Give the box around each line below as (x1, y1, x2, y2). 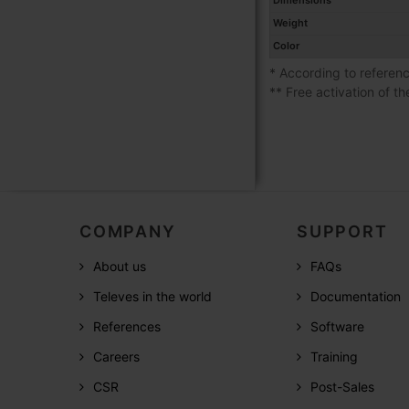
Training (310, 348, 358, 364)
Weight (273, 16, 308, 30)
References (93, 318, 161, 334)
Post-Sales (310, 378, 374, 394)
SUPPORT (297, 221, 388, 241)
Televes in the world (93, 288, 212, 304)
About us (93, 257, 146, 274)
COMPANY (79, 221, 176, 241)
